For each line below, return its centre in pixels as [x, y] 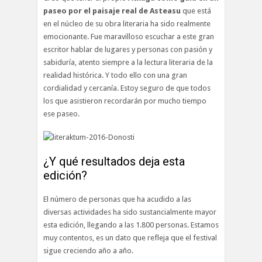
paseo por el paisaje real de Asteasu [112, 11]
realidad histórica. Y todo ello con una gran [115, 75]
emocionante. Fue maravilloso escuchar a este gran [129, 37]
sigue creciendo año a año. [88, 251]
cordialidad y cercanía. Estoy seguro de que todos [127, 88]
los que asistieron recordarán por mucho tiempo [125, 101]
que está [196, 11]
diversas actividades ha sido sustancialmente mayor [130, 212]
